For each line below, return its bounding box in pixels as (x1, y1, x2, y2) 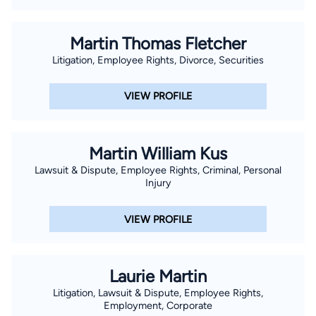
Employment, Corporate (104, 299, 212, 312)
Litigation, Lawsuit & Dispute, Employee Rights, (53, 286, 263, 300)
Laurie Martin (109, 266, 207, 287)
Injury (145, 176, 171, 189)
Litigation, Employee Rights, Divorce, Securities (52, 53, 264, 66)
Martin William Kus (89, 142, 227, 164)
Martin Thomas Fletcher (70, 32, 246, 54)
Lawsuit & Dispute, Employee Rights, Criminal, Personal (35, 163, 281, 176)
